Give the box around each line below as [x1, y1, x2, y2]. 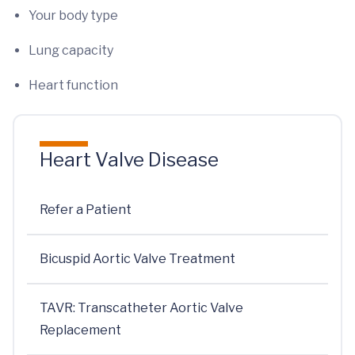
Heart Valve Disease [40, 148, 219, 171]
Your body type [29, 8, 118, 23]
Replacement [40, 323, 121, 338]
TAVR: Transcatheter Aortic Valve [40, 300, 243, 315]
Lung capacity [29, 43, 113, 58]
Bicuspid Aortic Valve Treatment [40, 251, 235, 266]
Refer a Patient [40, 202, 132, 217]
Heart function [29, 78, 118, 93]
